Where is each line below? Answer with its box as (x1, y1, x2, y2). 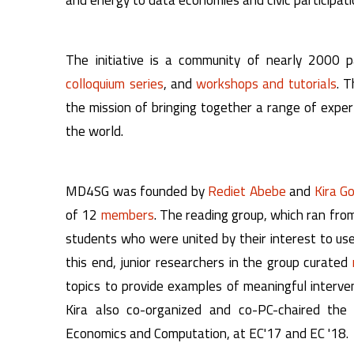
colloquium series (66, 73, 164, 94)
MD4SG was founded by (66, 180, 209, 201)
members (100, 204, 154, 225)
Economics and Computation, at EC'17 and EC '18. (66, 322, 349, 344)
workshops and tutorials (196, 73, 337, 94)
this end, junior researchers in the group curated (66, 251, 352, 273)
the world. (66, 120, 124, 141)
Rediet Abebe (208, 180, 286, 201)
